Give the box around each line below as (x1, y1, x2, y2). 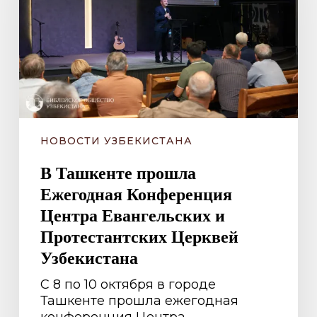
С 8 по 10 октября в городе (40, 276, 216, 292)
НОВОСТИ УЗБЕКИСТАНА (40, 134, 192, 147)
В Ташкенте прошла (40, 159, 196, 185)
